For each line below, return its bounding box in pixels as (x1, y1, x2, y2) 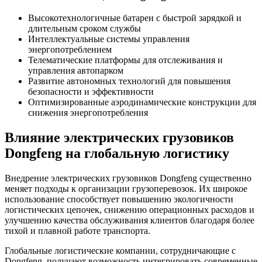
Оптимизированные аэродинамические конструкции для (28, 97, 256, 108)
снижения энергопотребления (28, 108, 148, 118)
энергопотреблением (28, 44, 112, 55)
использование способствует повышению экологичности (5, 194, 233, 204)
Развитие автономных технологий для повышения (28, 76, 230, 87)
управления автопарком (28, 65, 123, 76)
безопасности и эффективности (28, 87, 154, 97)
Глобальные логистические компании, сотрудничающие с (5, 245, 236, 256)
